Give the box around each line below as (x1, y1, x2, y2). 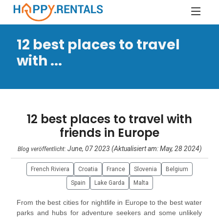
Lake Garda (94, 179, 125, 186)
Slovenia (134, 166, 157, 173)
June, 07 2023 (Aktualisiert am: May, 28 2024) (67, 145, 202, 153)
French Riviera (31, 166, 69, 173)
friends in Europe (60, 125, 159, 141)
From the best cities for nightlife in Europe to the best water (17, 198, 202, 206)
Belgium (166, 166, 188, 173)
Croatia (78, 166, 98, 173)
